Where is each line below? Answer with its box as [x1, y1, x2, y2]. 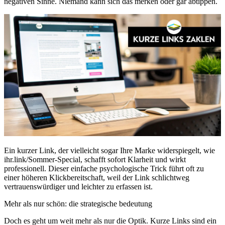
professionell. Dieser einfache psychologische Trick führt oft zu [4, 164, 204, 173]
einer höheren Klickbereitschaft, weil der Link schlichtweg [4, 173, 189, 182]
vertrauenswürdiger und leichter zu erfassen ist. [4, 182, 153, 191]
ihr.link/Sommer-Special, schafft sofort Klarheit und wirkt [4, 155, 186, 164]
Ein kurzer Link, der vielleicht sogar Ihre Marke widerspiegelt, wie [4, 146, 215, 155]
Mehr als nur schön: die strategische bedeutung [4, 199, 152, 208]
